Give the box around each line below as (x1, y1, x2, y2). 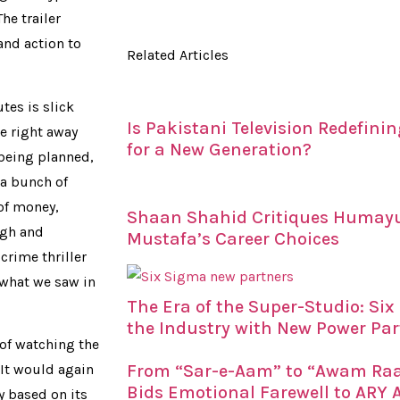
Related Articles (127, 46, 229, 63)
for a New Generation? (127, 139, 312, 160)
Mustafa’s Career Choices (127, 229, 339, 249)
